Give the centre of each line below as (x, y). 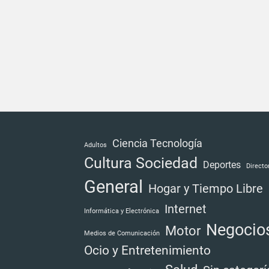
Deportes (222, 165)
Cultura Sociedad (141, 163)
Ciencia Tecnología (157, 143)
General (113, 187)
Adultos (95, 145)
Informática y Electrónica (122, 211)
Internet (186, 209)
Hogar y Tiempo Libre (206, 189)
